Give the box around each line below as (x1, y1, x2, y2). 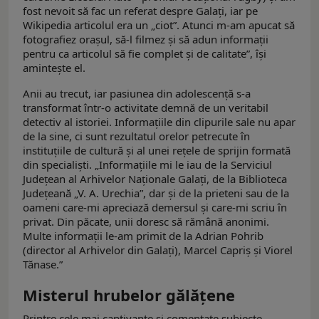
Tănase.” (23, 257, 63, 272)
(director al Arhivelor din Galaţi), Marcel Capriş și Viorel (23, 243, 293, 258)
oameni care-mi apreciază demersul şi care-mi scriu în (23, 200, 287, 215)
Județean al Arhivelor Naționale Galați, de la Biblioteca (23, 172, 287, 187)
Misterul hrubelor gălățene (23, 284, 235, 306)
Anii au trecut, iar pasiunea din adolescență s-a (23, 86, 251, 101)
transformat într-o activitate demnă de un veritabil (23, 100, 268, 115)
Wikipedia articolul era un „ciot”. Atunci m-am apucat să (23, 18, 295, 33)
